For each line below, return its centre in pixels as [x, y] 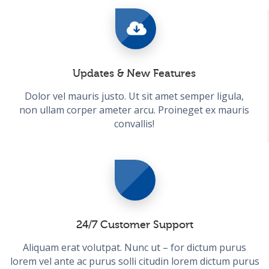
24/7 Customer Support [134, 224]
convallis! [134, 123]
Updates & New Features [134, 73]
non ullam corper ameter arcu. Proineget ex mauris [134, 110]
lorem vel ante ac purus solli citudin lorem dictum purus [134, 261]
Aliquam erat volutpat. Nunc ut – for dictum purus [134, 247]
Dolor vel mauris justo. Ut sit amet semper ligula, [134, 96]
